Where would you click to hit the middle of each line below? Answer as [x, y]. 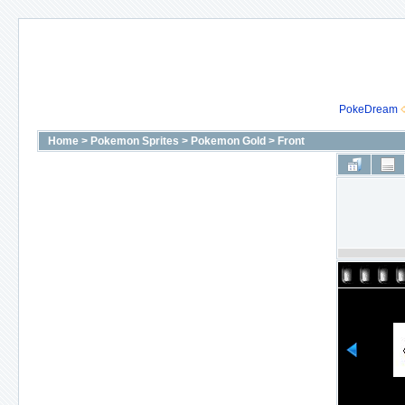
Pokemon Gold [228, 141]
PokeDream [368, 109]
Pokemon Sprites [135, 141]
